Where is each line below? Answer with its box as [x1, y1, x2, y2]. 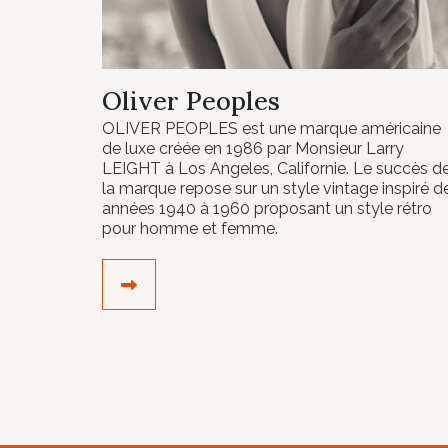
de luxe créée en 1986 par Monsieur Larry [102, 138, 404, 158]
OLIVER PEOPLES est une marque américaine [102, 118, 441, 138]
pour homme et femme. [102, 218, 278, 238]
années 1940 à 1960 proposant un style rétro [102, 198, 432, 218]
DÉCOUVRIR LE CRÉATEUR [137, 273, 345, 293]
